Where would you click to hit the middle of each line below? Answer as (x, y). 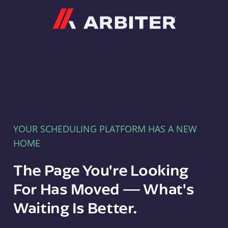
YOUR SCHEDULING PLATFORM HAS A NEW (105, 129)
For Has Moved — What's (104, 189)
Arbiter (191, 14)
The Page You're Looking (101, 170)
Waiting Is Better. (75, 207)
